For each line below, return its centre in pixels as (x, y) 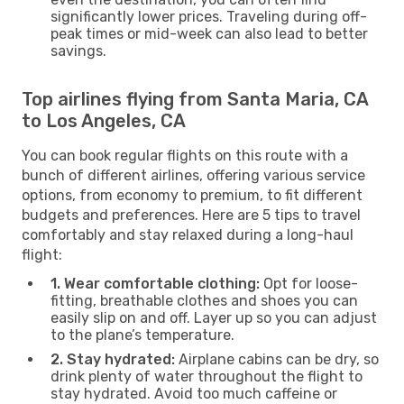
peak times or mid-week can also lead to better (209, 33)
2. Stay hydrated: (113, 359)
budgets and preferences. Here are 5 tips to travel (191, 215)
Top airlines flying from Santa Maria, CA (195, 99)
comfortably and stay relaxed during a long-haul (188, 234)
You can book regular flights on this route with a (185, 155)
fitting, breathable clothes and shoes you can (204, 300)
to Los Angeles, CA (104, 120)
